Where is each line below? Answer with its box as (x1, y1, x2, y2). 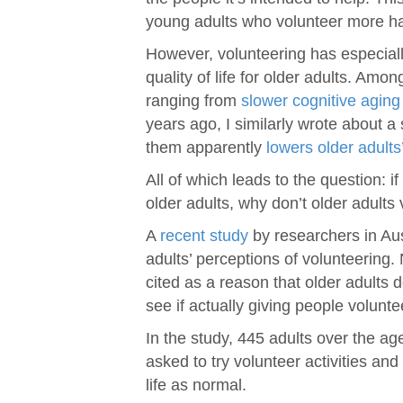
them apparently (146, 138, 266, 157)
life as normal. (146, 375, 246, 394)
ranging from (146, 91, 241, 110)
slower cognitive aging (241, 91, 400, 110)
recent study (160, 226, 248, 245)
